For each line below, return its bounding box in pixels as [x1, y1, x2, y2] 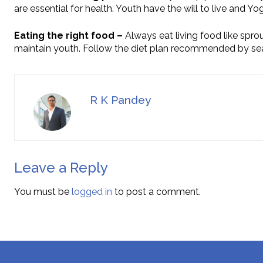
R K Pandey [90, 93, 151, 107]
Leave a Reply [14, 159, 108, 177]
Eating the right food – [14, 30, 123, 42]
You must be [14, 186, 72, 198]
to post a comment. [112, 186, 201, 198]
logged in [72, 186, 112, 198]
